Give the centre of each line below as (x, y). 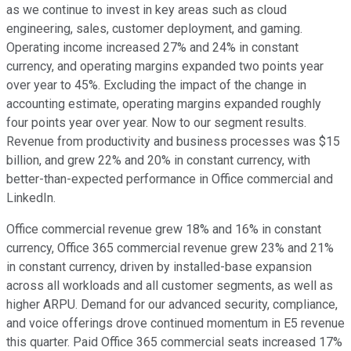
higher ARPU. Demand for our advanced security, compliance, (172, 305)
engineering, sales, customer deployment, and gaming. (154, 29)
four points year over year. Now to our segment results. (156, 123)
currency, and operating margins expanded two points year (165, 67)
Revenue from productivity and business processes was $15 (173, 142)
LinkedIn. (31, 198)
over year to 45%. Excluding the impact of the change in (156, 85)
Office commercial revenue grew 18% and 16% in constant (164, 230)
